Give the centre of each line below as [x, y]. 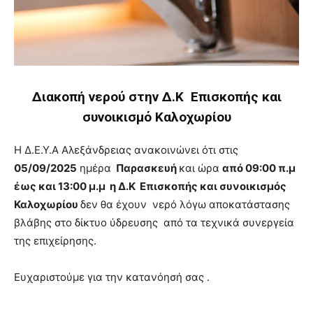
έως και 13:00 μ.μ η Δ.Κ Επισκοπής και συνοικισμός [150, 186]
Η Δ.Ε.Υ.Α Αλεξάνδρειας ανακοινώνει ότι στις [126, 150]
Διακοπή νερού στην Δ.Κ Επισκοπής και [156, 96]
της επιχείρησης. [55, 240]
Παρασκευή [146, 168]
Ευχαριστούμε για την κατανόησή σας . [112, 277]
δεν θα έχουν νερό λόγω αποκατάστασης [185, 204]
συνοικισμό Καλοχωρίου [156, 117]
